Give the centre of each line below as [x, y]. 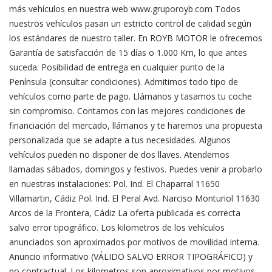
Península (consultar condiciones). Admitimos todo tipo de [124, 82]
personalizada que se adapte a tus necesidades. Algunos [120, 140]
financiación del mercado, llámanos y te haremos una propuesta [136, 125]
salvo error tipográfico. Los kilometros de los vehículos [117, 227]
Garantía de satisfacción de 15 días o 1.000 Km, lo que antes [128, 53]
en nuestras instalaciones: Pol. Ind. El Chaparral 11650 [114, 184]
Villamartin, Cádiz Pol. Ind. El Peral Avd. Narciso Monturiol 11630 [134, 198]
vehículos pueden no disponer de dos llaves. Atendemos [119, 155]
